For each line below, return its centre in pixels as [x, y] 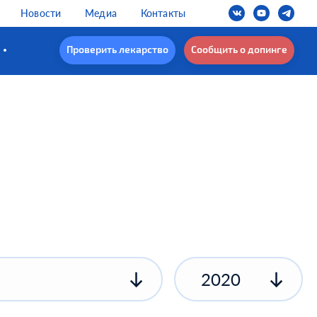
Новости [41, 13]
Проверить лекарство [117, 50]
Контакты [163, 13]
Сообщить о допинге [239, 50]
